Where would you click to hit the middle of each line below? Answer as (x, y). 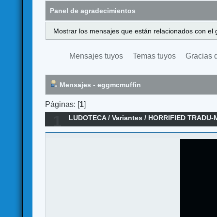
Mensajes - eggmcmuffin (100, 85)
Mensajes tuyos (96, 56)
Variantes (127, 118)
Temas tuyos (155, 56)
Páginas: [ (62, 104)
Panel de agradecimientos (93, 10)
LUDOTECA (88, 118)
